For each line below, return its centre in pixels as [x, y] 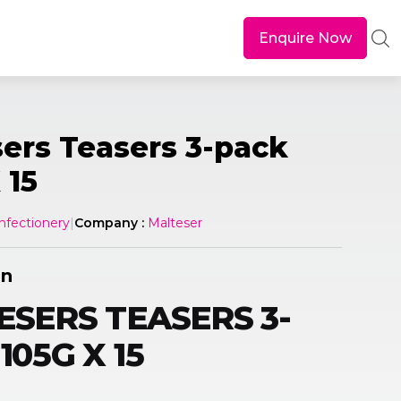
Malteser [174, 223]
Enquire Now [305, 38]
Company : [110, 223]
